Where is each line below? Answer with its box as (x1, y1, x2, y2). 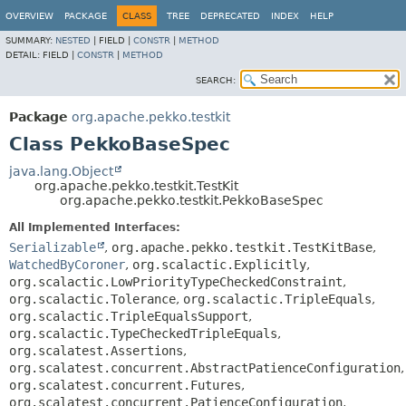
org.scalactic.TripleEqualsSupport (9, 309, 248, 324)
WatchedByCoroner (9, 257, 125, 272)
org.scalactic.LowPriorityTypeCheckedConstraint (9, 275, 343, 289)
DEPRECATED (200, 11, 260, 21)
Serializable (9, 240, 96, 255)
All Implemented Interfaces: (9, 221, 180, 234)
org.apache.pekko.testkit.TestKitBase (111, 240, 372, 255)
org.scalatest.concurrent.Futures (9, 378, 241, 392)
